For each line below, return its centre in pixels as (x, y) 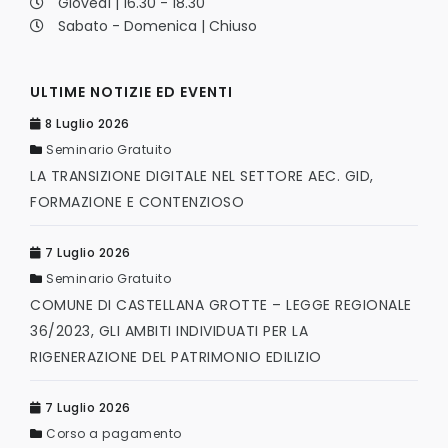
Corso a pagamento (114, 433)
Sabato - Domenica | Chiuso (157, 25)
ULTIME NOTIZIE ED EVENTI (131, 91)
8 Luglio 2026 (85, 123)
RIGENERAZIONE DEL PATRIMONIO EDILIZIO (176, 356)
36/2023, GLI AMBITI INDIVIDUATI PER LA (169, 330)
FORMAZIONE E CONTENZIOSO (137, 201)
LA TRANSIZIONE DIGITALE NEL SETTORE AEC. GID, (202, 175)
